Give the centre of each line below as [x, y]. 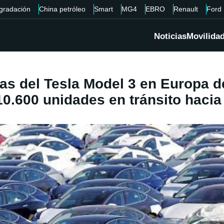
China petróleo [62, 9]
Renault [185, 9]
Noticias [170, 36]
